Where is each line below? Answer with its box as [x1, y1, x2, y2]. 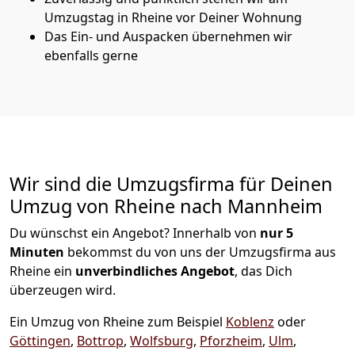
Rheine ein [10, 261, 75, 280]
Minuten [10, 242, 64, 261]
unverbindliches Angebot [75, 261, 235, 280]
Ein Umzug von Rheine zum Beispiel [10, 312, 226, 330]
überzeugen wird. [10, 281, 116, 299]
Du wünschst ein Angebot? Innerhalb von [10, 223, 257, 242]
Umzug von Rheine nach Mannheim [10, 193, 323, 219]
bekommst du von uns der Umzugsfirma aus [64, 242, 336, 261]
